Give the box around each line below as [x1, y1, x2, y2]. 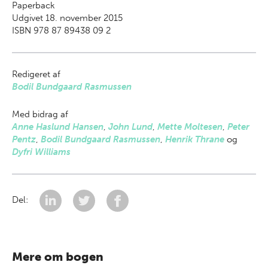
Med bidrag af [12, 109, 68, 120]
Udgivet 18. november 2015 [12, 13, 123, 23]
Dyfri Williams [12, 147, 71, 157]
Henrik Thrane [165, 134, 224, 145]
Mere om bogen [12, 249, 103, 264]
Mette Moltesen [157, 121, 223, 132]
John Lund [108, 121, 153, 132]
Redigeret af [12, 69, 60, 80]
